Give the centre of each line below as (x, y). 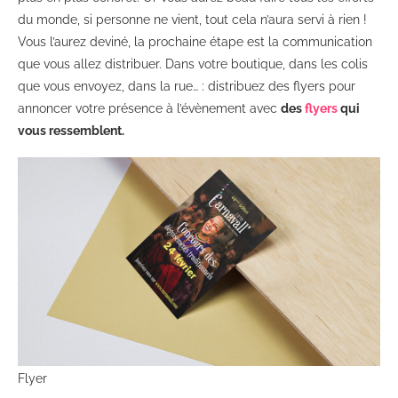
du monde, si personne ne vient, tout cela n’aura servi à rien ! (192, 19)
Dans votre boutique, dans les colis (267, 64)
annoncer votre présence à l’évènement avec (149, 108)
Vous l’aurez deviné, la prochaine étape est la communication (195, 41)
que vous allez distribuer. (90, 64)
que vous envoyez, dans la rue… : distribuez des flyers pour (187, 86)
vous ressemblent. (71, 130)
